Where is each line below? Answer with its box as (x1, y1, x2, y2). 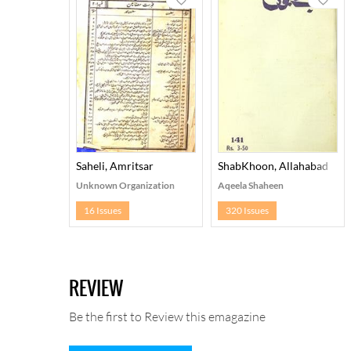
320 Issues (225, 204, 269, 217)
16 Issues (84, 204, 121, 217)
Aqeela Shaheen (217, 179, 284, 192)
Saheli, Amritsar (76, 159, 154, 173)
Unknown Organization (76, 179, 175, 192)
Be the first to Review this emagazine (69, 309, 266, 325)
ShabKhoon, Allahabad (217, 159, 328, 173)
